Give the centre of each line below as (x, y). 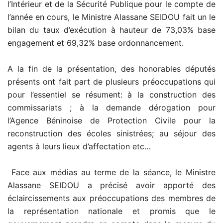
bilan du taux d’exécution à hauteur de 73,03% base (111, 30)
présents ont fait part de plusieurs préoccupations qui (111, 81)
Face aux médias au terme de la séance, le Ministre (111, 172)
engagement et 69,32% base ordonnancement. (96, 43)
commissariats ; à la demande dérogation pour (111, 107)
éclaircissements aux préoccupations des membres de (111, 198)
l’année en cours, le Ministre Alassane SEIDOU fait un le (111, 17)
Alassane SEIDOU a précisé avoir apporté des (111, 185)
